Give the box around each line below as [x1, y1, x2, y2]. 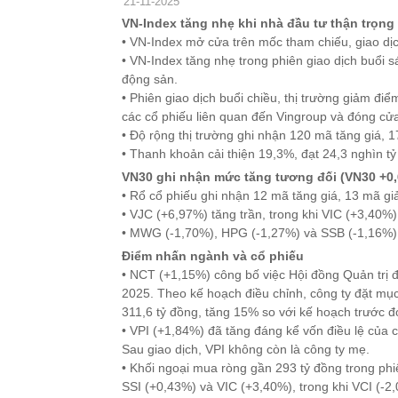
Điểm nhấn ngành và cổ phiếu [122, 249, 304, 263]
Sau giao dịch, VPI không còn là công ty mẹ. [122, 342, 370, 356]
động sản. [122, 72, 178, 86]
